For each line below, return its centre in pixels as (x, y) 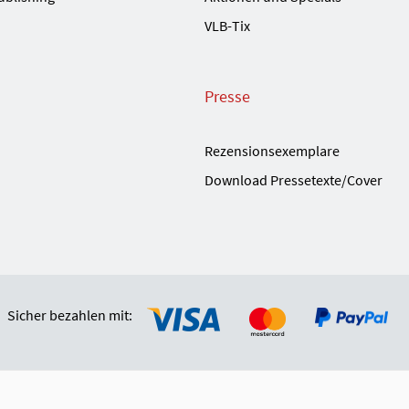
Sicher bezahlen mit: (69, 315)
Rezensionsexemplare (272, 151)
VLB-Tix (227, 26)
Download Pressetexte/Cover (294, 180)
